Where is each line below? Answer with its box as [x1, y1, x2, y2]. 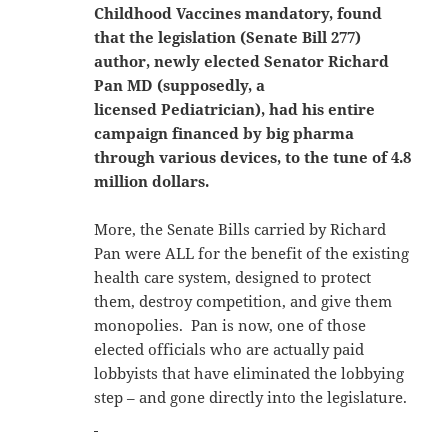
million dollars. [94, 170, 218, 191]
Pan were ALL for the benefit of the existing [94, 242, 410, 263]
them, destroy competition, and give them [94, 290, 393, 311]
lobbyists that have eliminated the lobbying [94, 362, 405, 383]
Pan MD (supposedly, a [94, 74, 266, 95]
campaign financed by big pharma [94, 122, 355, 143]
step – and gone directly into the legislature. [94, 386, 408, 407]
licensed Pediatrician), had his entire [94, 98, 376, 119]
